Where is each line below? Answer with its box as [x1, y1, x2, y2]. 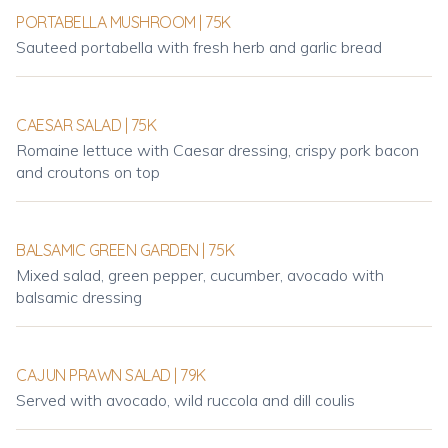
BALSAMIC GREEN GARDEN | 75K [16, 240, 235, 260]
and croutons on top [16, 162, 160, 182]
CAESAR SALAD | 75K [16, 115, 157, 135]
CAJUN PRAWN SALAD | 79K [16, 365, 206, 385]
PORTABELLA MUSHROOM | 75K [16, 12, 231, 32]
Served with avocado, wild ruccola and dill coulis [16, 390, 355, 410]
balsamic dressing [16, 287, 142, 307]
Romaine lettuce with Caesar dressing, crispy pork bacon [16, 140, 419, 160]
